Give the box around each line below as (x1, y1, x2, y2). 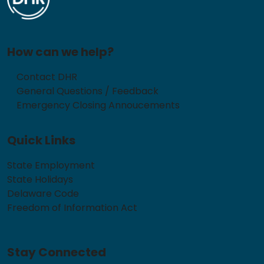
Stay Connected (7, 244, 106, 261)
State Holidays (7, 173, 73, 187)
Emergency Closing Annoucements (16, 98, 180, 113)
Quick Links (7, 132, 75, 149)
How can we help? (7, 44, 114, 61)
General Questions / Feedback (16, 84, 159, 98)
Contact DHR (16, 70, 77, 84)
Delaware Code (7, 187, 79, 201)
